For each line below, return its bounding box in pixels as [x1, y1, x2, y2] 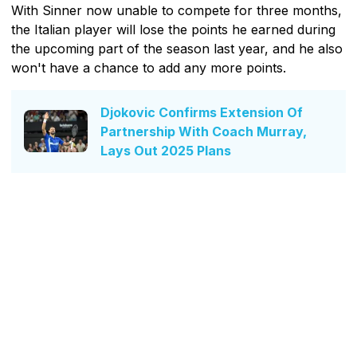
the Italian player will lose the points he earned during [11, 21, 335, 37]
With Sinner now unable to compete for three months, [11, 2, 342, 18]
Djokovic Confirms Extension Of [100, 104, 303, 120]
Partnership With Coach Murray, [100, 123, 307, 139]
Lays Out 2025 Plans [100, 142, 231, 159]
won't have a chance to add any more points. [11, 59, 286, 76]
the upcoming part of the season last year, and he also [11, 40, 343, 57]
